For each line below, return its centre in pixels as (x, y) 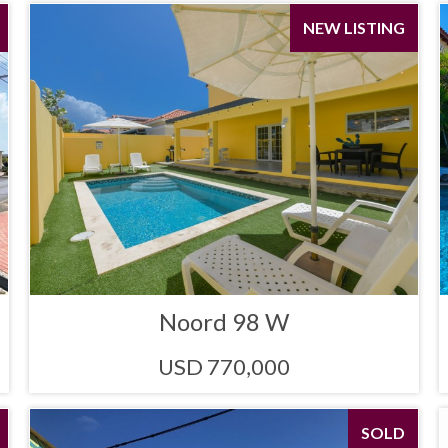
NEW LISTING (353, 28)
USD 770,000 (223, 367)
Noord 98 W (223, 322)
